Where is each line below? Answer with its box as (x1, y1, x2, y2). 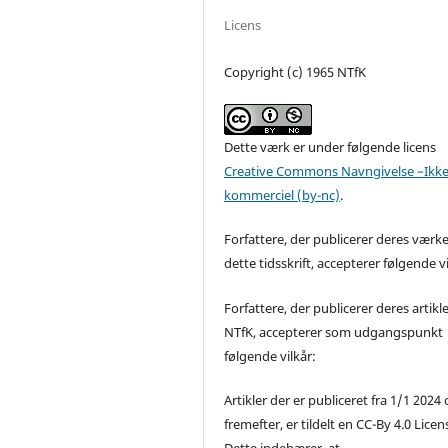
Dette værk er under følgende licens (224, 138, 437, 157)
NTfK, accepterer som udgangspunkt (224, 322, 444, 341)
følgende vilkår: (224, 346, 317, 365)
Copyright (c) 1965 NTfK (224, 63, 367, 82)
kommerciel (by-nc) (224, 186, 341, 205)
